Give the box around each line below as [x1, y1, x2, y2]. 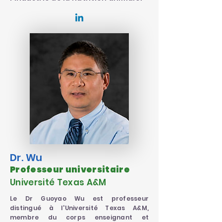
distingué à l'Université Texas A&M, [10, 204, 149, 212]
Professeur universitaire [10, 164, 130, 175]
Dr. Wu [10, 151, 43, 165]
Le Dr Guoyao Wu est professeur [10, 194, 149, 203]
